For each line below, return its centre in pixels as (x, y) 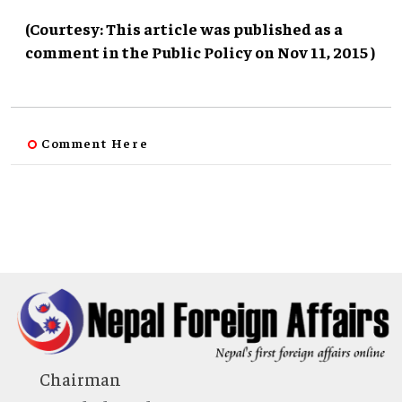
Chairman (80, 378)
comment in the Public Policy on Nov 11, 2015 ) (200, 52)
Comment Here (95, 143)
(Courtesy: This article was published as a (184, 29)
